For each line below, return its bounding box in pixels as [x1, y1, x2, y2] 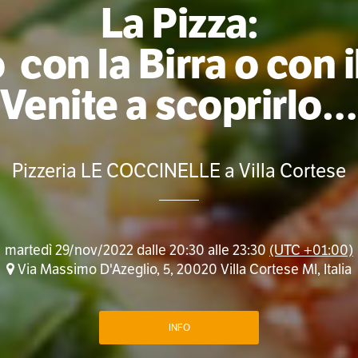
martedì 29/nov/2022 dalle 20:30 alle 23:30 [4, 241, 269, 260]
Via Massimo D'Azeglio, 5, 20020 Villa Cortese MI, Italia [14, 261, 352, 279]
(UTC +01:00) [268, 241, 353, 260]
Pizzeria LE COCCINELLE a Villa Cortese [12, 158, 346, 184]
